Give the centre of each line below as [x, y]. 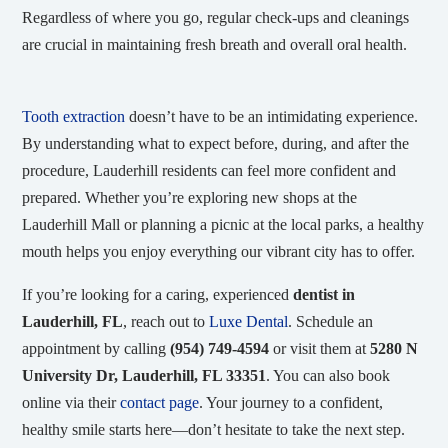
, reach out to [166, 321]
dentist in [324, 294]
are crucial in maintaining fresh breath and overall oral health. [215, 44]
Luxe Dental [249, 321]
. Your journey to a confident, [291, 402]
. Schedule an [331, 321]
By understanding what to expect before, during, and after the [216, 143]
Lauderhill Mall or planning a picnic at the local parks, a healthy [223, 224]
